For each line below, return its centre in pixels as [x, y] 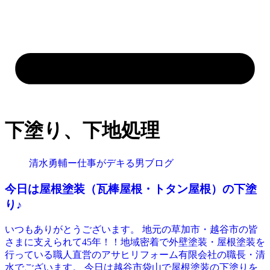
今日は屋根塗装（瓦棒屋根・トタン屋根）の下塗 [131, 189]
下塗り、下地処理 [82, 130]
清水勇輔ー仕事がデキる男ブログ [101, 163]
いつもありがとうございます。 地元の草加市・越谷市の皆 [131, 230]
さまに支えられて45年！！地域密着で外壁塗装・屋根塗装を [135, 242]
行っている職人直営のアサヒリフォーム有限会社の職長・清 [135, 255]
